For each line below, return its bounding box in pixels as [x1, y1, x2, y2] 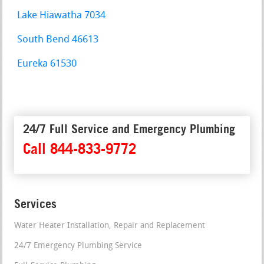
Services [14, 197, 57, 212]
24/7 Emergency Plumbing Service [14, 242, 143, 251]
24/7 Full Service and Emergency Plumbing [23, 122, 236, 137]
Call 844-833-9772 [23, 140, 137, 158]
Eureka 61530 [17, 59, 77, 70]
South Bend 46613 [17, 35, 99, 45]
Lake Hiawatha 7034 [17, 11, 106, 21]
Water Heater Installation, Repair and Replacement [14, 222, 206, 231]
